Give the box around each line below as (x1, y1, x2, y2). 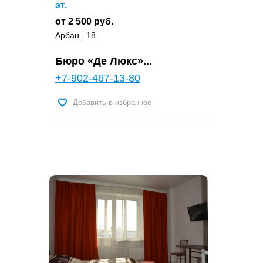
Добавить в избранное (73, 97, 151, 107)
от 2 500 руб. (55, 16, 113, 26)
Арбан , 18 (55, 30, 96, 40)
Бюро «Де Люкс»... (55, 55, 152, 67)
